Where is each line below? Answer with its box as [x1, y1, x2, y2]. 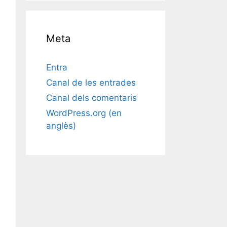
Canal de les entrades [46, 78, 136, 88]
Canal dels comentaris [46, 93, 137, 103]
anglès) [46, 121, 76, 131]
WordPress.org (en [46, 108, 122, 119]
